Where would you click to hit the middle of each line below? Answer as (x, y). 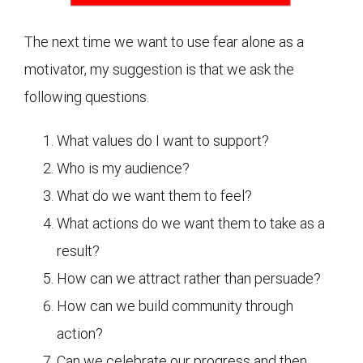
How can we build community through (175, 305)
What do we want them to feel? (154, 195)
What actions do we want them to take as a (191, 223)
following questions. (87, 96)
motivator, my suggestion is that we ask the (159, 69)
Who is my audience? (123, 168)
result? (78, 250)
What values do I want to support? (163, 140)
